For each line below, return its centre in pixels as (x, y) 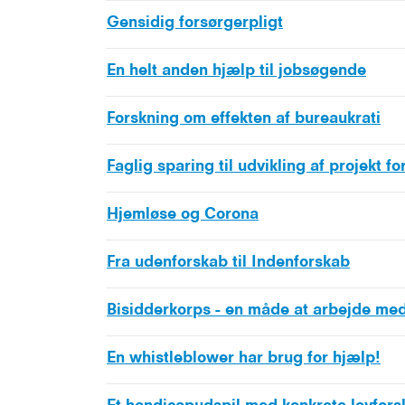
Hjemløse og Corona (183, 214)
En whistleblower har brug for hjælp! (244, 358)
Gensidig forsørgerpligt (195, 22)
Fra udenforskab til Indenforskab (228, 262)
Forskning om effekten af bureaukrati (244, 118)
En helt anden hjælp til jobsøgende (236, 70)
